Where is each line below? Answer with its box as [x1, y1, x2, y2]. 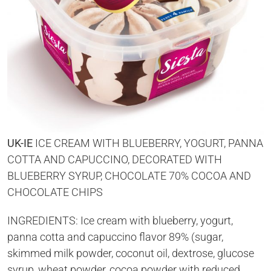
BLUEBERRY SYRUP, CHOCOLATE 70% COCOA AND [7, 169, 251, 182]
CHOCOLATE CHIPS [7, 186, 103, 198]
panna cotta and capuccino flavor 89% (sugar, [7, 230, 223, 243]
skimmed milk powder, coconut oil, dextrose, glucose [7, 247, 254, 260]
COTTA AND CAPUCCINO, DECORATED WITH [7, 153, 222, 166]
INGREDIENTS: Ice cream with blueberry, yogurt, [7, 214, 233, 227]
